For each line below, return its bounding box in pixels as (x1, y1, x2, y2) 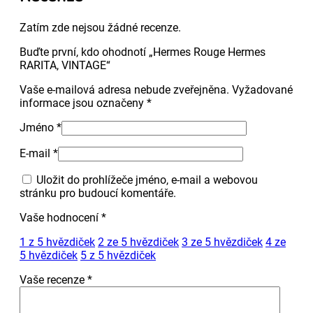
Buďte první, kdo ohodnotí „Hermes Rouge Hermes (20, 45, 265, 59)
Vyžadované (232, 82, 293, 96)
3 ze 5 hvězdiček (182, 235, 263, 249)
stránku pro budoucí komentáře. (20, 186, 176, 200)
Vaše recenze (20, 272, 87, 286)
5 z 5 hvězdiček (80, 248, 156, 262)
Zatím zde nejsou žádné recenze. (20, 20, 181, 34)
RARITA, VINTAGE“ (20, 58, 110, 72)
